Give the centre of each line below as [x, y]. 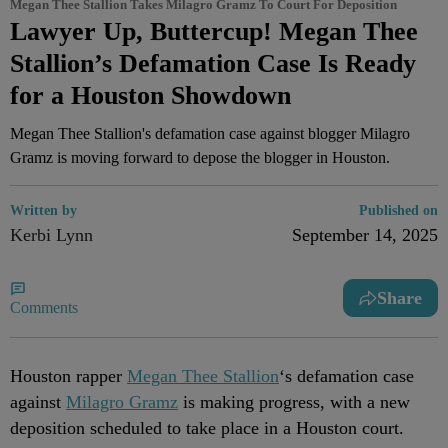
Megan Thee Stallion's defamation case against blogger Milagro [210, 133]
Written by [43, 210]
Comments [44, 307]
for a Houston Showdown [150, 95]
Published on [398, 210]
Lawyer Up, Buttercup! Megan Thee [214, 31]
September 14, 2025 [365, 235]
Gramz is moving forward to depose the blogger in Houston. [200, 157]
